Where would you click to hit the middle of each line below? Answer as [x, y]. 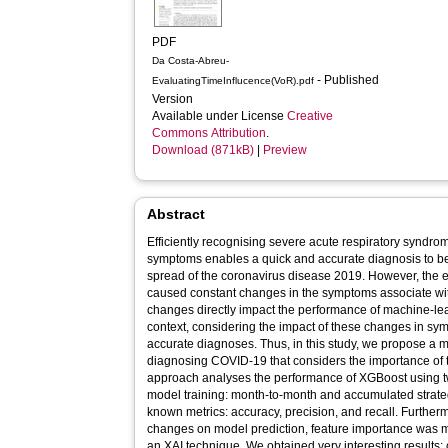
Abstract [176, 214]
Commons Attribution [209, 133]
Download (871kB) [203, 150]
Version [174, 99]
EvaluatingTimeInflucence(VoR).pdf [233, 80]
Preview [285, 150]
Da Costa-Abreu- [191, 60]
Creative [310, 116]
